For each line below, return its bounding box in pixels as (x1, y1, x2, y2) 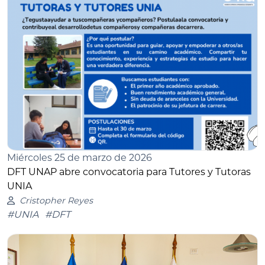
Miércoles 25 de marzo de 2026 (7, 152, 152, 164)
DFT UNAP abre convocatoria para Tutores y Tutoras (7, 166, 251, 178)
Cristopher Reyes (19, 195, 93, 206)
